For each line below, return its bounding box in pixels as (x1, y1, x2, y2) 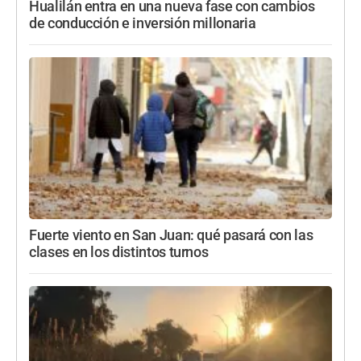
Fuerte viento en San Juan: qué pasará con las (29, 227, 313, 244)
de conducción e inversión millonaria (29, 15, 256, 32)
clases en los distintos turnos (29, 244, 209, 261)
